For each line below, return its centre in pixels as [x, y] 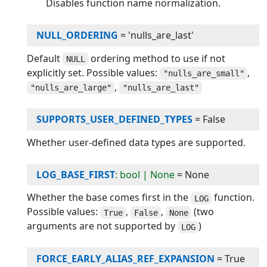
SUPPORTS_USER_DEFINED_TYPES [115, 119]
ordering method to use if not [157, 58]
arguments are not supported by [103, 226]
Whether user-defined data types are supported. [136, 142]
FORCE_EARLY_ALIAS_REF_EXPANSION [126, 258]
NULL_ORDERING [77, 35]
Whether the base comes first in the [109, 198]
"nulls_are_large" [71, 87]
